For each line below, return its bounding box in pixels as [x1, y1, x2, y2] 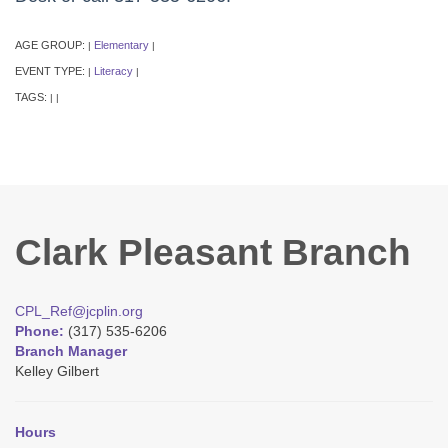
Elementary [94, 38, 149, 51]
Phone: [15, 322, 68, 339]
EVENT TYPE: [15, 64, 88, 77]
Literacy [94, 64, 133, 77]
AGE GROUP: [15, 38, 88, 51]
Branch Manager [15, 342, 127, 359]
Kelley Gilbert [15, 362, 99, 379]
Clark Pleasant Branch [15, 230, 411, 273]
